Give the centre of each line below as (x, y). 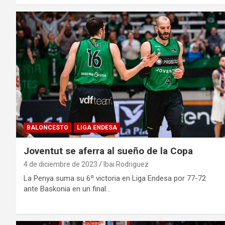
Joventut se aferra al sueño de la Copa (108, 151)
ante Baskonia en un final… (67, 189)
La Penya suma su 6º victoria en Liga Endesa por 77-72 (115, 178)
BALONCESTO (47, 127)
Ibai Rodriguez (126, 164)
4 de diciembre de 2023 (61, 164)
